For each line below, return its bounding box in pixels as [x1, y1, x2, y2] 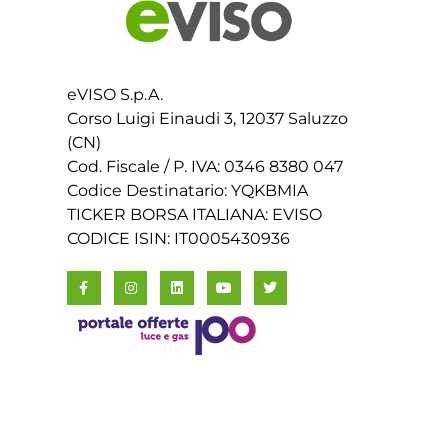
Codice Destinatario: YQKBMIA [67, 180, 309, 200]
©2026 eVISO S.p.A [77, 414, 208, 433]
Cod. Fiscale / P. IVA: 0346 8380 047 [67, 156, 344, 176]
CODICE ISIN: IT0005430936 [67, 228, 291, 248]
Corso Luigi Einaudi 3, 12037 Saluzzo [67, 108, 349, 128]
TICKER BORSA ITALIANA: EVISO [67, 204, 323, 224]
